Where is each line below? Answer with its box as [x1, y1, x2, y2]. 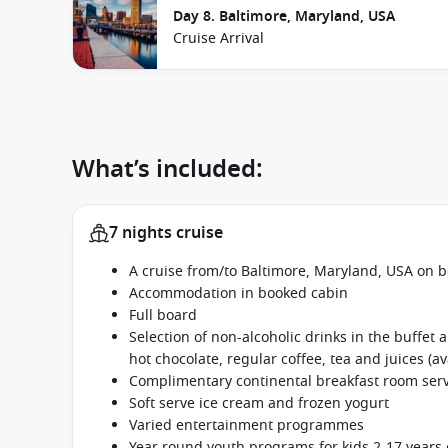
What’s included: [72, 151, 263, 187]
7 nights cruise [109, 221, 223, 245]
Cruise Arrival [173, 28, 264, 49]
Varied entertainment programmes [129, 415, 364, 436]
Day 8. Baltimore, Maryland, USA [173, 6, 395, 27]
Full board [129, 305, 197, 326]
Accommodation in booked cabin [129, 283, 348, 304]
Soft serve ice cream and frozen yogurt [129, 393, 389, 414]
